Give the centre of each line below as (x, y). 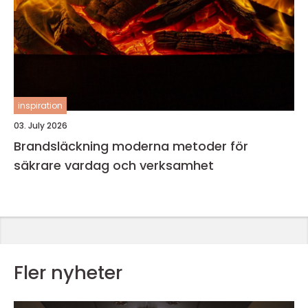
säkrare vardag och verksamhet (114, 165)
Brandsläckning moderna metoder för (63, 146)
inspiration (40, 106)
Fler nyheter (68, 273)
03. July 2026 (41, 125)
